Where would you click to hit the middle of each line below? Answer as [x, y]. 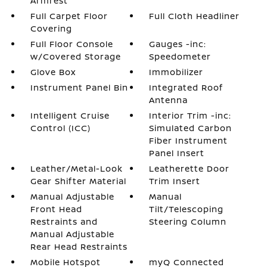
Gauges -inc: [178, 44]
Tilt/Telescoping [187, 209]
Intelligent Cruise [70, 115]
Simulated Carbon [191, 128]
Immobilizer [176, 72]
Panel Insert [177, 153]
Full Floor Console [72, 44]
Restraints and [64, 221]
